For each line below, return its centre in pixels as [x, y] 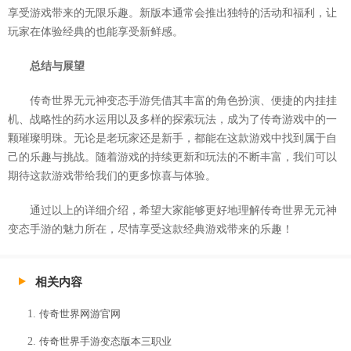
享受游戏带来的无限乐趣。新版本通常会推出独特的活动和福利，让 [172, 13]
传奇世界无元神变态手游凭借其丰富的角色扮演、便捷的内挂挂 [183, 100]
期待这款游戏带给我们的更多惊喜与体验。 [112, 175]
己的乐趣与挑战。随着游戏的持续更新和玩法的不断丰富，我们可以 [172, 157]
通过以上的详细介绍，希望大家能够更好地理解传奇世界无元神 [183, 210]
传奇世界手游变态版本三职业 [105, 341]
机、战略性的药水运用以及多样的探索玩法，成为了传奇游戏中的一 [172, 119]
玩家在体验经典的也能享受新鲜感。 [96, 31]
